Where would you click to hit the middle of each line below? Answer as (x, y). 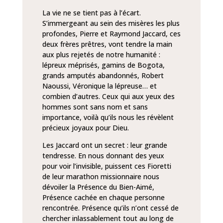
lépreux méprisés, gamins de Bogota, (103, 65)
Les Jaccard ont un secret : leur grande (105, 145)
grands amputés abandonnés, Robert (103, 75)
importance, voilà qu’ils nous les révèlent (108, 117)
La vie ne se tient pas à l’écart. (91, 13)
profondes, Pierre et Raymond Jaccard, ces (111, 34)
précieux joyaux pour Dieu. (85, 128)
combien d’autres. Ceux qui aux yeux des (108, 96)
